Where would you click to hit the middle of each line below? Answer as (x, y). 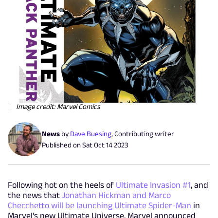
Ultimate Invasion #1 (153, 185)
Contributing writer (144, 134)
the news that (35, 195)
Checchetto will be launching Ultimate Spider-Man (100, 206)
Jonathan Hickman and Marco (116, 195)
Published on (62, 145)
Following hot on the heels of (62, 185)
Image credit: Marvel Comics (58, 107)
